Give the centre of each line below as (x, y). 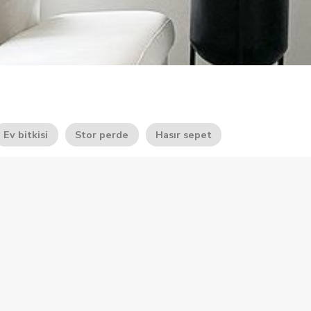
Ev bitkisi (26, 135)
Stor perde (102, 135)
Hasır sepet (183, 135)
